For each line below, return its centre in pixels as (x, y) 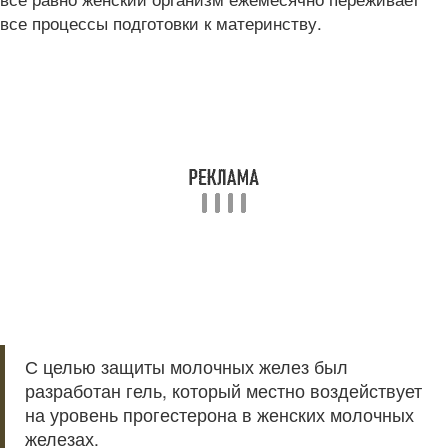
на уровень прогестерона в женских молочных (219, 414)
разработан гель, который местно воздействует (223, 390)
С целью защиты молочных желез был (186, 366)
